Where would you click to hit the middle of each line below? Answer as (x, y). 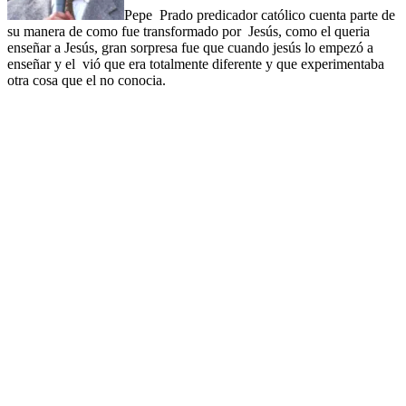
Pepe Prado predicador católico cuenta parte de (260, 14)
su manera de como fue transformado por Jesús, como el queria (188, 31)
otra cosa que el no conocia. (87, 80)
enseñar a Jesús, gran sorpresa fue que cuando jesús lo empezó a (190, 47)
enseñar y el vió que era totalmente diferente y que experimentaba (196, 63)
